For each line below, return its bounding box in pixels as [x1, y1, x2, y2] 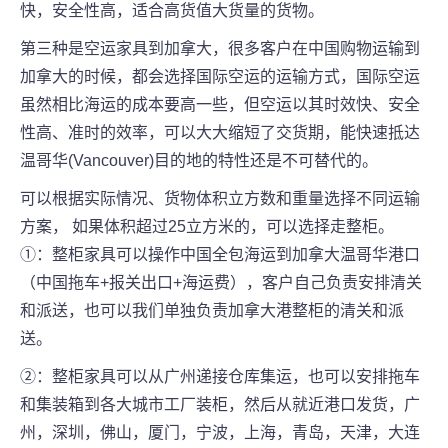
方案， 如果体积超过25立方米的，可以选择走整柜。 [20, 218, 394, 236]
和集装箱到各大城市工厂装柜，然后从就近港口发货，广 [20, 396, 420, 414]
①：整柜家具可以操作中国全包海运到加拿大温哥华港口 [20, 246, 420, 264]
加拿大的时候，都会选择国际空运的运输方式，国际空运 [20, 68, 420, 86]
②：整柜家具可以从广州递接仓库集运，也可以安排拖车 [20, 368, 420, 386]
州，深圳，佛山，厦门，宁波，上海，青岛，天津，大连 [20, 424, 420, 442]
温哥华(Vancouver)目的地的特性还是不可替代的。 [20, 152, 378, 170]
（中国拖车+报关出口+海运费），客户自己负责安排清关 [20, 274, 422, 292]
